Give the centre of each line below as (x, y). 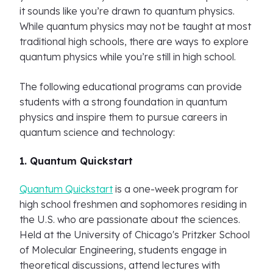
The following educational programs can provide (131, 87)
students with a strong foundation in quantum (123, 102)
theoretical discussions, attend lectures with (120, 265)
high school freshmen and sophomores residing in (133, 204)
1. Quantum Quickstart (76, 161)
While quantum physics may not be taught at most (135, 26)
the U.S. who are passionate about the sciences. (130, 219)
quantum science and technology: (97, 132)
